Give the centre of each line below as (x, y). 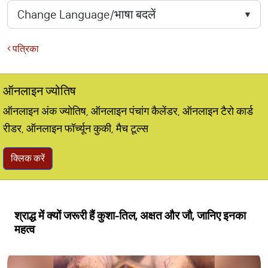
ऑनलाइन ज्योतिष (39, 91)
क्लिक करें (28, 158)
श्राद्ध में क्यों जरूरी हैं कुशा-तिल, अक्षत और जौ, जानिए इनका (130, 216)
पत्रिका (25, 49)
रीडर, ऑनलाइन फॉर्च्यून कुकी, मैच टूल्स (76, 129)
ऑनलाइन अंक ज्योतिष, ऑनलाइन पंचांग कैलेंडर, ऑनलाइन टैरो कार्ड (128, 111)
